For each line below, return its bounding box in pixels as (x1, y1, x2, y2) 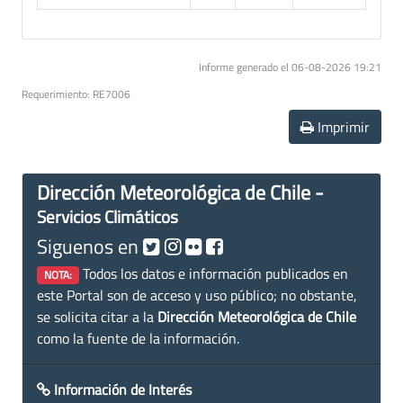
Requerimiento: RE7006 (22, 85, 130, 103)
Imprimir (314, 115, 370, 138)
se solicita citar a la (37, 305, 157, 327)
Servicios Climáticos (37, 202, 178, 229)
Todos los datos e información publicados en (78, 262, 348, 284)
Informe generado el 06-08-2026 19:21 (199, 58, 381, 76)
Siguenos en (37, 230, 143, 261)
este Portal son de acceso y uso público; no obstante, (37, 283, 357, 306)
